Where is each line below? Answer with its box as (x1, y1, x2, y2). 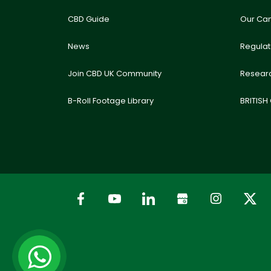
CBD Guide (68, 13, 109, 25)
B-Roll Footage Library (68, 95, 154, 106)
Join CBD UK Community (68, 68, 162, 79)
